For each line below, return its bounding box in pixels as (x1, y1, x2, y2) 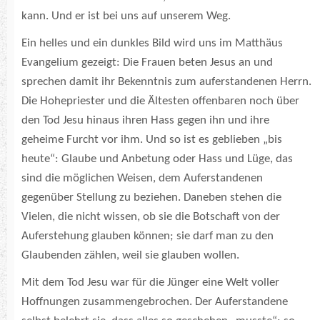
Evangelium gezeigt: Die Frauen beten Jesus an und (21, 56, 273, 69)
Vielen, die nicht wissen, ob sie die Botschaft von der (21, 211, 280, 224)
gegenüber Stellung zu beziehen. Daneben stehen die (21, 191, 281, 204)
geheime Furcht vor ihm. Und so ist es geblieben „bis (21, 134, 282, 146)
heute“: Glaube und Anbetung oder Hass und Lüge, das (21, 153, 293, 166)
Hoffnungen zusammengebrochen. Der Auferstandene (21, 296, 288, 309)
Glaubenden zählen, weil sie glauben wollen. (21, 249, 239, 262)
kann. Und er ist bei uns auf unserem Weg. (21, 10, 231, 23)
